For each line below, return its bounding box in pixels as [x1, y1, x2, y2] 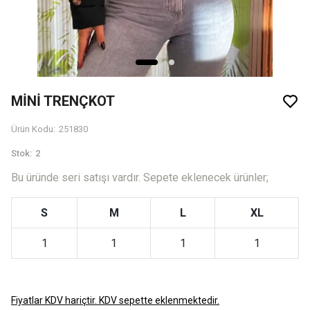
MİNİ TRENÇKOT [11, 93, 115, 109]
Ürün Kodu [11, 124, 53, 134]
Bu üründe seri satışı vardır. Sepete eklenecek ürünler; [11, 171, 268, 184]
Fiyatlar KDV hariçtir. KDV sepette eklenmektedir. [11, 295, 219, 306]
